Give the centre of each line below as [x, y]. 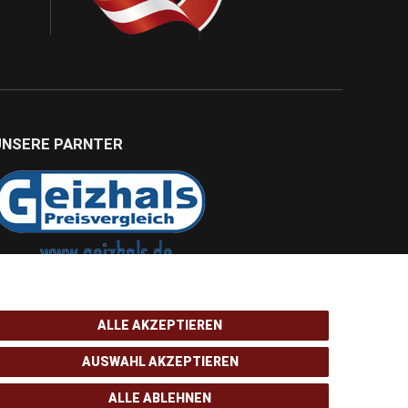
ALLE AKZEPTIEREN [160, 325]
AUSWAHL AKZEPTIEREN [160, 362]
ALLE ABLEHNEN [160, 398]
